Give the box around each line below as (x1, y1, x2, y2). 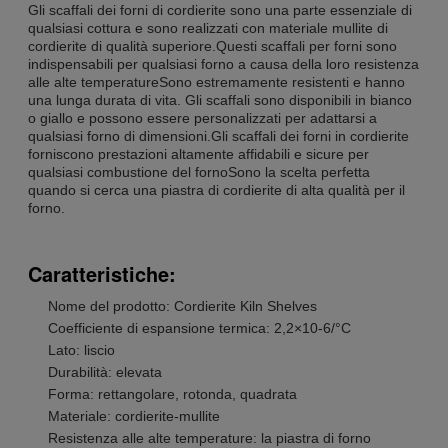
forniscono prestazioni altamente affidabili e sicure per (28, 145, 369, 162)
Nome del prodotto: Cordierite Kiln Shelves (48, 297, 317, 314)
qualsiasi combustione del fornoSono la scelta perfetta (28, 163, 370, 180)
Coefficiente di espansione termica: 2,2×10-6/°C (48, 319, 351, 336)
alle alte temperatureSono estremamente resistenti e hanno (28, 73, 405, 90)
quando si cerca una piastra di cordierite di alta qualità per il (28, 181, 405, 198)
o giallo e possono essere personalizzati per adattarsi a (28, 109, 377, 126)
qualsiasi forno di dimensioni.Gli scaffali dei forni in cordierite (28, 127, 409, 144)
